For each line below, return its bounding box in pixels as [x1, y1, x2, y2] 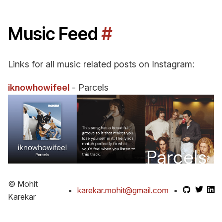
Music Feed [8, 23, 102, 44]
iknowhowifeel [8, 82, 69, 93]
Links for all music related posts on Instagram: [8, 59, 194, 69]
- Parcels [69, 82, 109, 93]
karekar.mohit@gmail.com [77, 185, 169, 195]
